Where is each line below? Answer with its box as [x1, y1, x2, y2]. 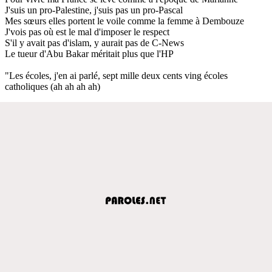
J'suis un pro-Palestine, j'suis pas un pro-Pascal [5, 4, 183, 15]
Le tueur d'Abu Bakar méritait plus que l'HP [5, 48, 174, 59]
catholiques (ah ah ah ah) [5, 81, 100, 92]
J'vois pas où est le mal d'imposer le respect [5, 26, 169, 37]
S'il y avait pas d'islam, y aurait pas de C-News [5, 37, 184, 48]
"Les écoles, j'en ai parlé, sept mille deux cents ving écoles [5, 70, 228, 81]
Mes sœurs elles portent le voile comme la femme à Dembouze [5, 15, 244, 26]
